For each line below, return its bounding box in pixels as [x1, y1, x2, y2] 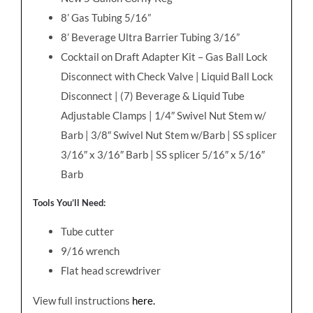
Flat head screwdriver [60, 264, 161, 277]
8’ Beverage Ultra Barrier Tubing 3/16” [60, 31, 240, 44]
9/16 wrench [60, 245, 119, 258]
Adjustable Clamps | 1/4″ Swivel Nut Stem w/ [60, 109, 266, 122]
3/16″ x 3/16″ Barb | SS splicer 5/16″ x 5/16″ [60, 148, 265, 161]
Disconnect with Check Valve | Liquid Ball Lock [60, 70, 273, 83]
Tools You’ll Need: [32, 197, 105, 209]
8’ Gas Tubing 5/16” [60, 11, 151, 24]
